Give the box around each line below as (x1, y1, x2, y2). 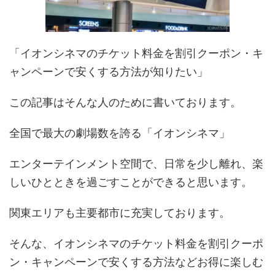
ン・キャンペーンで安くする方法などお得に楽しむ (9, 255, 263, 268)
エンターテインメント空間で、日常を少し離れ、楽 (9, 157, 263, 170)
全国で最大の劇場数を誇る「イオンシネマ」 (9, 126, 230, 139)
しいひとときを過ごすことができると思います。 (9, 176, 252, 188)
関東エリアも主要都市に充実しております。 (9, 206, 230, 219)
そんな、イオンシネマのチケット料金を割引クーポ (9, 237, 263, 250)
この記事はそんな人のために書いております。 (9, 96, 241, 109)
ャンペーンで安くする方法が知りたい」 (9, 65, 208, 78)
